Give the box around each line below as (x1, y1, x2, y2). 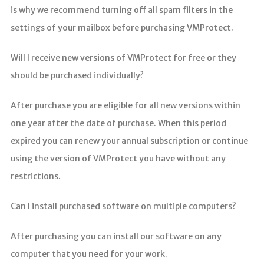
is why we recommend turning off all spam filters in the (10, 4, 233, 15)
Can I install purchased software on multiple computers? (10, 200, 236, 212)
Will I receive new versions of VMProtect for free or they (10, 52, 236, 63)
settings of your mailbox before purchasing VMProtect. (10, 22, 233, 33)
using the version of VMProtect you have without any (10, 153, 226, 164)
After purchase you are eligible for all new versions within (10, 100, 240, 111)
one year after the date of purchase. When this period (10, 117, 226, 128)
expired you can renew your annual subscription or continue (10, 135, 248, 146)
